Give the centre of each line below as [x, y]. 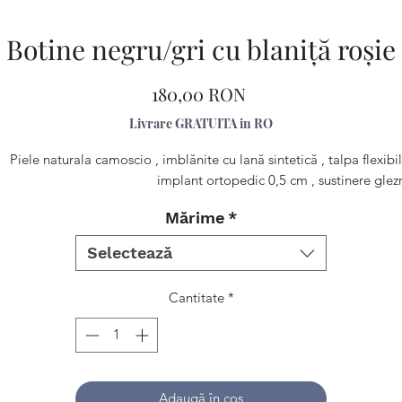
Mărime [195, 218]
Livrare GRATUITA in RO [201, 123]
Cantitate [196, 297]
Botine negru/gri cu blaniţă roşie [201, 49]
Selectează [130, 253]
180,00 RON [199, 94]
